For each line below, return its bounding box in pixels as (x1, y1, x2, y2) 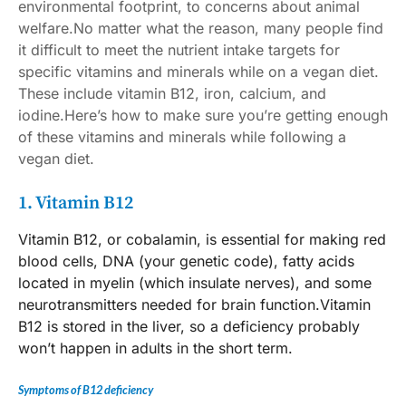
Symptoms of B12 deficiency (18, 382, 153, 397)
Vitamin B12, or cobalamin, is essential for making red (18, 229, 386, 248)
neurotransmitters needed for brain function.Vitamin (18, 295, 371, 314)
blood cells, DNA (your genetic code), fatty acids (18, 251, 354, 270)
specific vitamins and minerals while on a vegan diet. (18, 62, 379, 81)
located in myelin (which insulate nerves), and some (18, 273, 372, 292)
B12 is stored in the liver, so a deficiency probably (18, 316, 360, 335)
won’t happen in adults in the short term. (18, 338, 293, 357)
